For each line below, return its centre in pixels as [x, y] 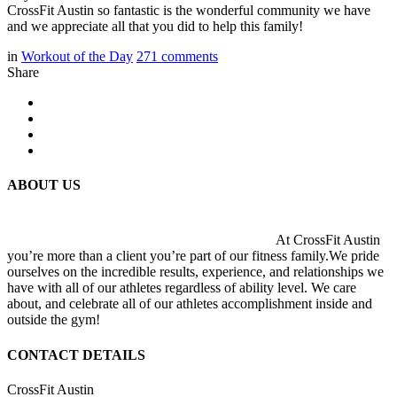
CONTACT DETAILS [76, 354]
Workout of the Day [77, 56]
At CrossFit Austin [327, 240]
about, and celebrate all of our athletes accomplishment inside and [190, 304]
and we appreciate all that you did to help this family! [155, 26]
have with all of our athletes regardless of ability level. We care [182, 288]
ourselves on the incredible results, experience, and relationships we [195, 272]
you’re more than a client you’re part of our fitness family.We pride [193, 256]
